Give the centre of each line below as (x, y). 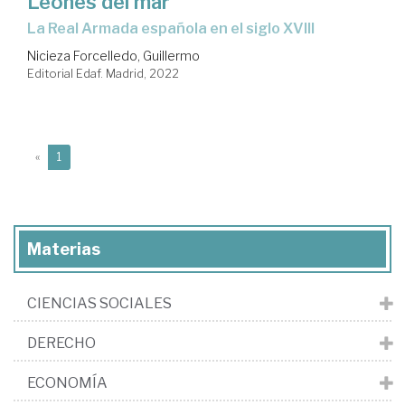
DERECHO (61, 344)
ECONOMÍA (67, 383)
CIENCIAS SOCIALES (99, 304)
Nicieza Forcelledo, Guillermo (113, 56)
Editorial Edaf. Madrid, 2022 (103, 74)
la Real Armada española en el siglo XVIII (175, 29)
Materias (64, 250)
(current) (84, 156)
